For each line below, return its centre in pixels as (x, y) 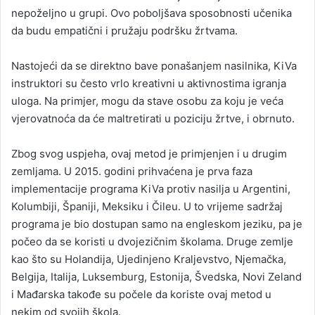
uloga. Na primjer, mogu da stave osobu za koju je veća (147, 101)
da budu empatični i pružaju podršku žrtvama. (124, 31)
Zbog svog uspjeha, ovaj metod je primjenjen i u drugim (149, 154)
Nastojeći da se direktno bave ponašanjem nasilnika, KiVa (154, 66)
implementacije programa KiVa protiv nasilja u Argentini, (151, 189)
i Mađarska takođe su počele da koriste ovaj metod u (141, 295)
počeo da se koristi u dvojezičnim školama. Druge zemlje (152, 242)
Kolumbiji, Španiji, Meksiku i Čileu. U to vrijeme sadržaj (147, 207)
